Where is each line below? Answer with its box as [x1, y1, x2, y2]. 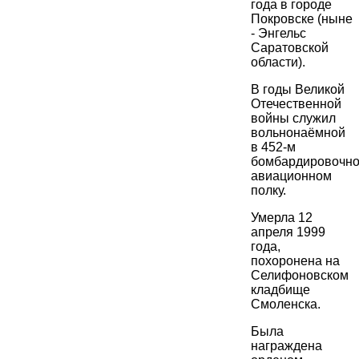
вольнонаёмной [251, 126, 345, 140]
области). [251, 55, 305, 70]
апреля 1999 [251, 225, 325, 240]
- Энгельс [251, 26, 306, 41]
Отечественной [251, 97, 341, 111]
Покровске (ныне [251, 12, 353, 26]
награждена [251, 339, 322, 353]
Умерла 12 [251, 211, 313, 225]
